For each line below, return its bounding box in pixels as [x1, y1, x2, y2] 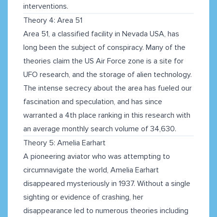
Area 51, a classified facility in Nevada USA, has [23, 29, 179, 39]
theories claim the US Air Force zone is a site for [23, 56, 184, 66]
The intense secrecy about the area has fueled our [23, 83, 192, 93]
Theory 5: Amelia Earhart [23, 138, 106, 148]
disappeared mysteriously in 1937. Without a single [23, 179, 190, 189]
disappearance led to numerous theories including [23, 206, 188, 216]
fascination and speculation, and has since [23, 97, 162, 107]
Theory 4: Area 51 [23, 15, 82, 26]
